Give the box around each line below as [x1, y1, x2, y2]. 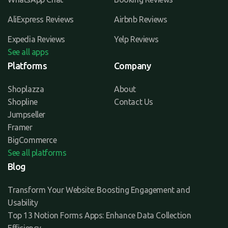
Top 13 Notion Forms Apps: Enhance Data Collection [8, 211, 191, 220]
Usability [8, 198, 38, 208]
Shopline [8, 97, 38, 107]
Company [114, 61, 151, 71]
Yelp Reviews [114, 35, 159, 44]
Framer [8, 123, 33, 132]
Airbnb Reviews [114, 15, 167, 24]
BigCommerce [8, 135, 57, 145]
